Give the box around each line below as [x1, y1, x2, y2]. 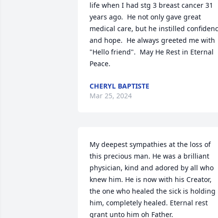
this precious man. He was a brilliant [90, 151, 209, 161]
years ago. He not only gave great [90, 12, 201, 21]
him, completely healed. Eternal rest [90, 198, 208, 207]
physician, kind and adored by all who [90, 163, 214, 172]
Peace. [90, 59, 110, 68]
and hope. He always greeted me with [90, 36, 215, 45]
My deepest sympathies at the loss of [90, 140, 211, 149]
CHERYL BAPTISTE [90, 81, 149, 91]
